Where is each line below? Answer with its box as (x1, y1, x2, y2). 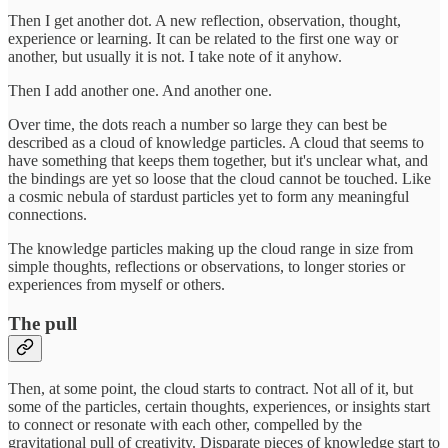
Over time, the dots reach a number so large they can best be (8, 115, 387, 133)
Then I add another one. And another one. (8, 81, 272, 99)
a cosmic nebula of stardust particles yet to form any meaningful (8, 187, 409, 205)
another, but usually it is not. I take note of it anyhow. (8, 47, 342, 65)
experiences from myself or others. (8, 275, 225, 293)
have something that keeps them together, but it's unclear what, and (8, 151, 428, 169)
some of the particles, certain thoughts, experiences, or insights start (8, 398, 430, 416)
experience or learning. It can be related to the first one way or (8, 29, 398, 47)
